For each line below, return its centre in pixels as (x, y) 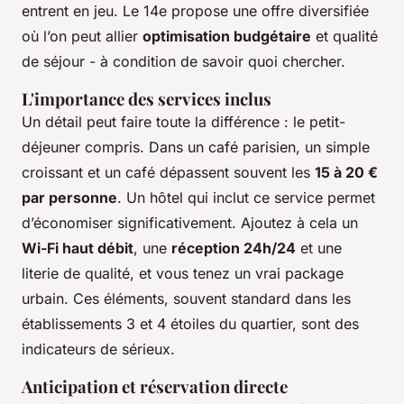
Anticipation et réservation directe (155, 387)
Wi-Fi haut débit (78, 248)
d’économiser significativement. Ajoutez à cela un (190, 223)
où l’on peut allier (82, 37)
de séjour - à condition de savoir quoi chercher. (184, 62)
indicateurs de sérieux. (98, 349)
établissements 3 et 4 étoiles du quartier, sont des (190, 324)
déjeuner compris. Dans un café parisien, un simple (196, 147)
